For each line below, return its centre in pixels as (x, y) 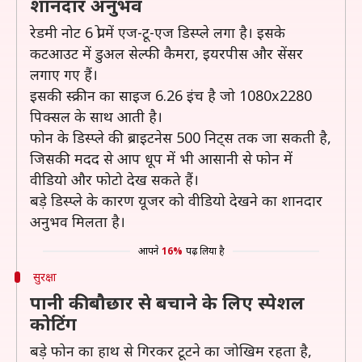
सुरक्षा (44, 277)
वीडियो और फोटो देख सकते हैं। (114, 179)
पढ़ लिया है (205, 251)
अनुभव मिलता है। (78, 221)
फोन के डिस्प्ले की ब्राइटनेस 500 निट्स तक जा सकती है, (181, 137)
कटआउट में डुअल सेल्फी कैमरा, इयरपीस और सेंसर (166, 53)
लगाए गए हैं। (64, 74)
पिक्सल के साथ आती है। (96, 116)
